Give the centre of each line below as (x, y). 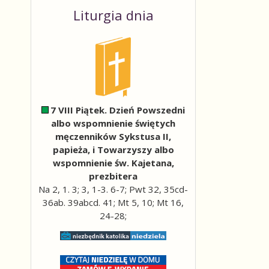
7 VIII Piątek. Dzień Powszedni (118, 110)
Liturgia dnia (113, 15)
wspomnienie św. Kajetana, (113, 163)
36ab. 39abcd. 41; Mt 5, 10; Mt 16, (113, 202)
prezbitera (113, 176)
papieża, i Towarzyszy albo (113, 150)
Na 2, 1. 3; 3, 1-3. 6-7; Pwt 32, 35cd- (113, 189)
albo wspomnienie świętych (113, 123)
